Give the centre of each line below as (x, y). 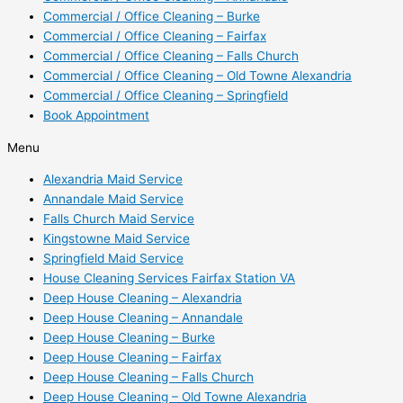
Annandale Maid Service (113, 199)
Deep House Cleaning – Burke (129, 338)
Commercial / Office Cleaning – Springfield (166, 95)
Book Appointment (96, 115)
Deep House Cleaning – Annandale (143, 318)
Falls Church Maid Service (119, 219)
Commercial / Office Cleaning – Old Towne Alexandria (197, 75)
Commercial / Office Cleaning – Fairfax (155, 36)
